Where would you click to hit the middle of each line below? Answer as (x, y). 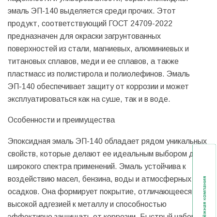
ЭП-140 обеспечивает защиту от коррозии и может (98, 86)
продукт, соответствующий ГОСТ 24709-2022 (90, 23)
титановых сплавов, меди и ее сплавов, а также (93, 61)
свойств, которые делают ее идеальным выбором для (105, 154)
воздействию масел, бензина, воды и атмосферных (100, 179)
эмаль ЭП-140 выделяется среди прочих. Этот (92, 11)
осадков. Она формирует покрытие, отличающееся (100, 191)
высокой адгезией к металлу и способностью (87, 204)
